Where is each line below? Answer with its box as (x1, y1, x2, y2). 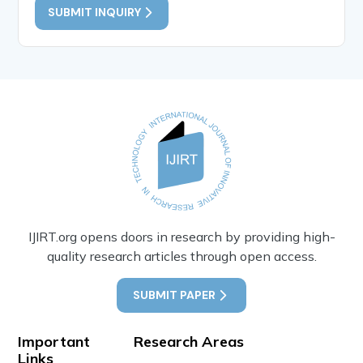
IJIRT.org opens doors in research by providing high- (28, 228, 335, 245)
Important (18, 331, 91, 351)
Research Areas (133, 331, 244, 351)
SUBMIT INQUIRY (48, 4, 142, 19)
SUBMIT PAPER (133, 287, 216, 302)
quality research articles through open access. (46, 247, 317, 264)
